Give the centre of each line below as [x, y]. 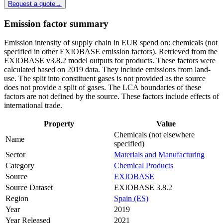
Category [20, 166]
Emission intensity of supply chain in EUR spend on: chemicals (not [111, 43]
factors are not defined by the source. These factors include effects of [111, 97]
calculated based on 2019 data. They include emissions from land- [107, 70]
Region [17, 199]
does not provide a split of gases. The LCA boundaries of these [103, 88]
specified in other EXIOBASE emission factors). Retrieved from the [111, 52]
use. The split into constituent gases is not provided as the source [105, 79]
